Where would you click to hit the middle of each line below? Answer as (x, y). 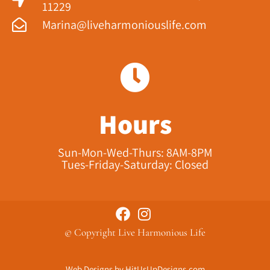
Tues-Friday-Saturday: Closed (135, 164)
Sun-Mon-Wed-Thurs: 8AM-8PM (135, 152)
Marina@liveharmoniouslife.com (124, 24)
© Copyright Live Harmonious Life (135, 232)
